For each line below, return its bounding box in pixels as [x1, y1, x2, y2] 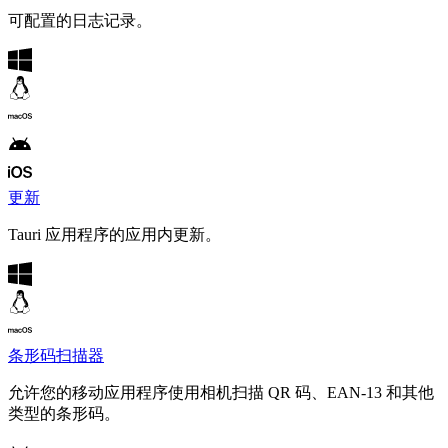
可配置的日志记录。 [8, 12, 152, 30]
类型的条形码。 [8, 405, 120, 423]
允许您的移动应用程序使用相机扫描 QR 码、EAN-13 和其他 [8, 384, 434, 402]
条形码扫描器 [8, 347, 104, 365]
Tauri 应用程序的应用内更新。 [8, 226, 221, 244]
